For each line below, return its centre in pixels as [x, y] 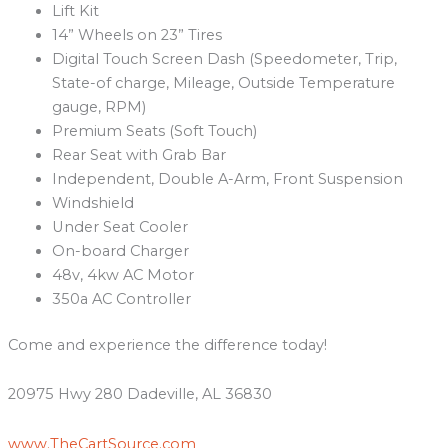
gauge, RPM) [98, 107]
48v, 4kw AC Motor [122, 275]
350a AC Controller [121, 299]
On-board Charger [120, 251]
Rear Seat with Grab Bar [138, 155]
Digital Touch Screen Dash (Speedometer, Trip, [224, 59]
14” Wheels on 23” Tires [136, 35]
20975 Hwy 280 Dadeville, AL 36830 [139, 394]
